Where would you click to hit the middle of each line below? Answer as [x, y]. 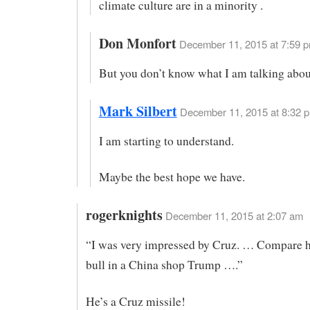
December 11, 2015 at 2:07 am [234, 216]
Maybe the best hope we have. [172, 177]
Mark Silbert [138, 111]
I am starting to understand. [166, 140]
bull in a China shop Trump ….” [164, 265]
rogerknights [124, 215]
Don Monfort [137, 44]
